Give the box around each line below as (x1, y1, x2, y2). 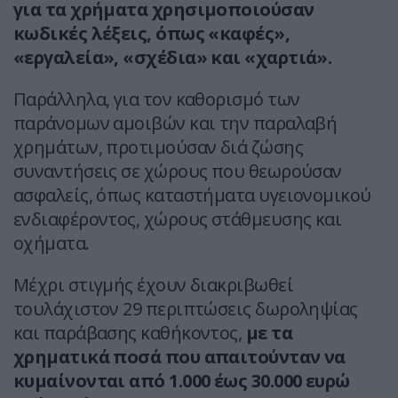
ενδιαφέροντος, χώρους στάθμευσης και (13, 207, 342, 232)
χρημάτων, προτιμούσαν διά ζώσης (13, 135, 303, 160)
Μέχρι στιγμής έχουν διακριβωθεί (13, 273, 293, 298)
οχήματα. (13, 231, 90, 256)
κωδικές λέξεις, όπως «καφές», (13, 21, 291, 46)
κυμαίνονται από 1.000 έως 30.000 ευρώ (13, 369, 350, 394)
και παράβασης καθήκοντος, (13, 321, 246, 346)
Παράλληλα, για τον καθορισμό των (13, 87, 300, 112)
